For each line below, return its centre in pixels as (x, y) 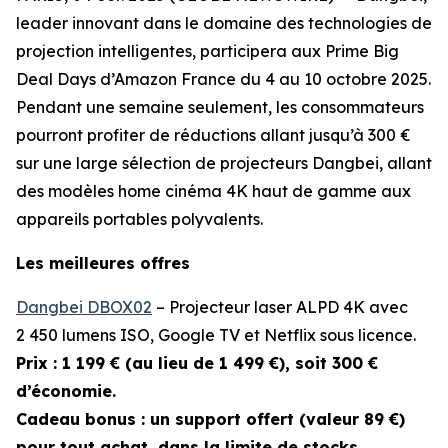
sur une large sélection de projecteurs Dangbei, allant (224, 163)
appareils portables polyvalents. (139, 219)
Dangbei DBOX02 (84, 307)
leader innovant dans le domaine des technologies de (224, 23)
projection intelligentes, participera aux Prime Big (207, 51)
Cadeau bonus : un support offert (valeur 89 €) (210, 419)
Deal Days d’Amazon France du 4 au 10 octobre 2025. (223, 79)
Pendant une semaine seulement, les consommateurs (220, 107)
